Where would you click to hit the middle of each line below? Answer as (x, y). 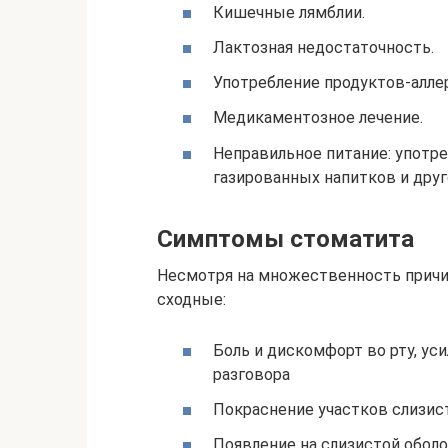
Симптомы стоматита (285, 238)
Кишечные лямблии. (289, 12)
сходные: (191, 299)
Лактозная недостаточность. (323, 48)
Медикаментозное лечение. (318, 118)
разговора (251, 374)
